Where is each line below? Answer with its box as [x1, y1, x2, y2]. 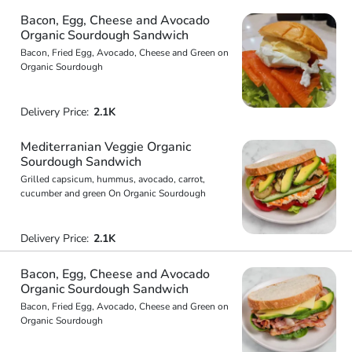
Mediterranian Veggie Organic [20, 138, 191, 156]
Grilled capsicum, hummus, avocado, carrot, [20, 173, 205, 185]
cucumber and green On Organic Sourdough [20, 187, 206, 200]
